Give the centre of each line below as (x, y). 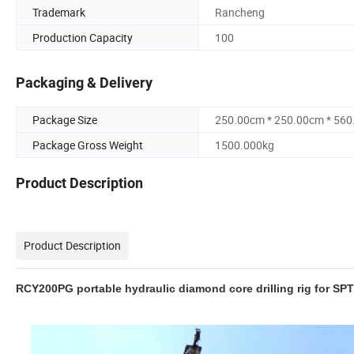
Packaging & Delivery (84, 83)
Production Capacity (83, 37)
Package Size (65, 120)
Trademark (59, 12)
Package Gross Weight (88, 145)
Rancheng (240, 12)
